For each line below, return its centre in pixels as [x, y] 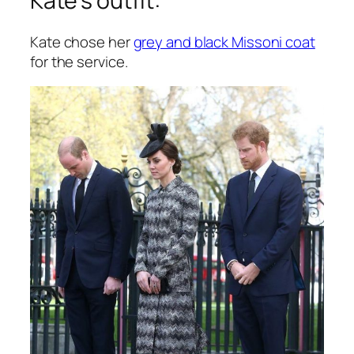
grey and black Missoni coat [224, 41]
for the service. [79, 61]
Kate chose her [82, 41]
